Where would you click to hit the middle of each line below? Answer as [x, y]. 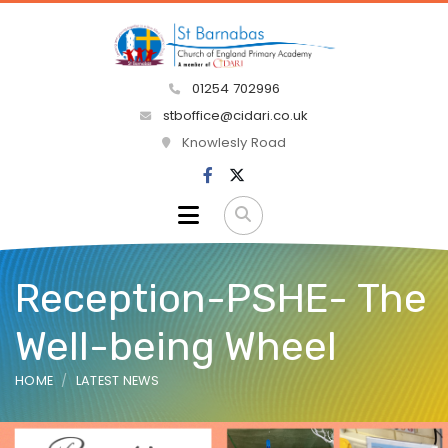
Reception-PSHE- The [221, 298]
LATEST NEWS [117, 380]
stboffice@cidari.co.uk [235, 116]
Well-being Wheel [176, 346]
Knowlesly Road [232, 143]
